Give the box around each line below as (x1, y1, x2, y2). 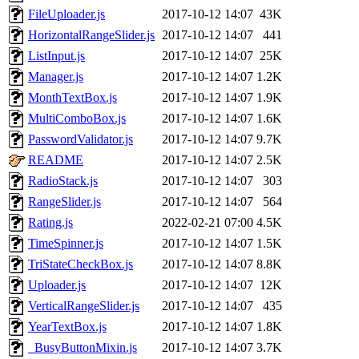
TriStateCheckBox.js (28, 257, 133, 272)
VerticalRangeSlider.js (28, 299, 139, 313)
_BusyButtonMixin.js (28, 341, 137, 355)
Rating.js (28, 216, 73, 230)
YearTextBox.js (28, 320, 107, 334)
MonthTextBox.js (28, 91, 117, 105)
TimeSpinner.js (28, 236, 103, 251)
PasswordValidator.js (28, 132, 133, 147)
